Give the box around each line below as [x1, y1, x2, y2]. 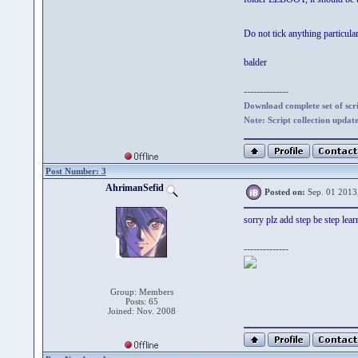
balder [243, 57, 267, 68]
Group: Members [109, 287, 173, 296]
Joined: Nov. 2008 [107, 306, 176, 316]
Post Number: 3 [45, 166, 106, 176]
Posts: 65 [125, 296, 158, 306]
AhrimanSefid [105, 182, 166, 193]
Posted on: [264, 187, 305, 197]
